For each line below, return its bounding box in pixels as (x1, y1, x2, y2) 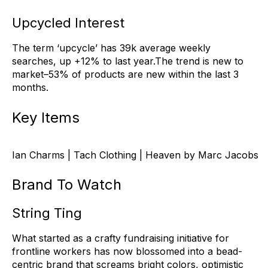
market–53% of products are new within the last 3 (12, 68, 239, 81)
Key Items (12, 108, 80, 126)
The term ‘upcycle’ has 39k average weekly (12, 42, 211, 54)
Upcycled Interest (12, 15, 124, 31)
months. (12, 81, 48, 94)
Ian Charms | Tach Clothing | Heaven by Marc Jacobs (12, 148, 258, 161)
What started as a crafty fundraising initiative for (12, 232, 229, 245)
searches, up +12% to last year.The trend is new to (12, 55, 243, 68)
